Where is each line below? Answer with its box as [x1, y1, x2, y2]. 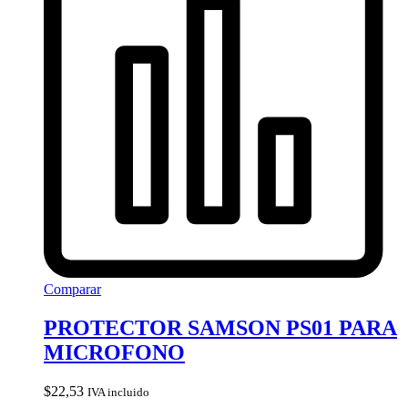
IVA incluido [87, 384, 149, 399]
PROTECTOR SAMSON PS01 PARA [44, 315, 397, 340]
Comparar [44, 280, 101, 297]
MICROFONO [44, 340, 185, 364]
